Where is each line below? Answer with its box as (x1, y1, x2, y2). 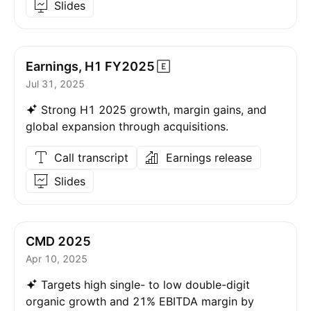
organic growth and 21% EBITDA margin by (26, 294, 254, 308)
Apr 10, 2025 (26, 253, 87, 264)
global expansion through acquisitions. (26, 119, 228, 133)
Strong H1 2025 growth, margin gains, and (41, 103, 267, 117)
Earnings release (165, 151, 252, 165)
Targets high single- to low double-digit (41, 278, 250, 292)
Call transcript (53, 151, 128, 165)
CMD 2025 (26, 234, 91, 249)
